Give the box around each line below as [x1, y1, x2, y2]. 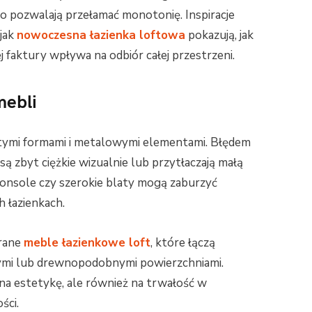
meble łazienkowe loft [23, 235, 150, 251]
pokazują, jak [185, 27, 253, 44]
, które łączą [150, 235, 215, 251]
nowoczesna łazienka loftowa [16, 27, 185, 44]
